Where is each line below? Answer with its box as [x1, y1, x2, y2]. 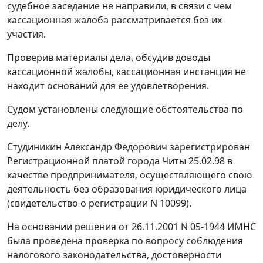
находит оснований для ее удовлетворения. [7, 79, 209, 93]
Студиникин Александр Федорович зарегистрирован [7, 140, 250, 154]
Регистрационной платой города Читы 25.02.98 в [7, 154, 232, 168]
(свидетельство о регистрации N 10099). [7, 197, 191, 210]
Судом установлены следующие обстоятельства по [7, 103, 243, 116]
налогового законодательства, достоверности [7, 248, 221, 262]
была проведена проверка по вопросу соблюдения [7, 234, 243, 248]
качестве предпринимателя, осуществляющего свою [7, 168, 252, 182]
